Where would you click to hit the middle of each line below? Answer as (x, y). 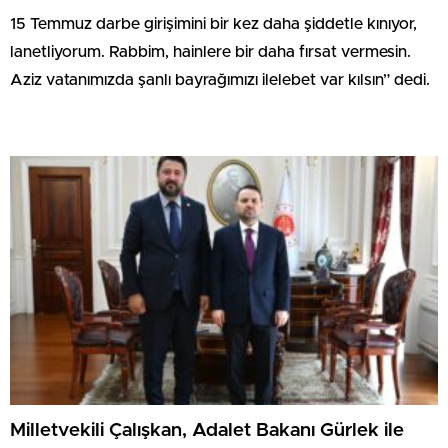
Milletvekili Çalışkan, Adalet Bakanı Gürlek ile (207, 430)
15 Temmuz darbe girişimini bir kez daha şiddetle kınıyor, (213, 24)
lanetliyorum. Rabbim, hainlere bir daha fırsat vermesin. (210, 52)
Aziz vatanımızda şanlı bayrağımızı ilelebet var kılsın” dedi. (220, 80)
